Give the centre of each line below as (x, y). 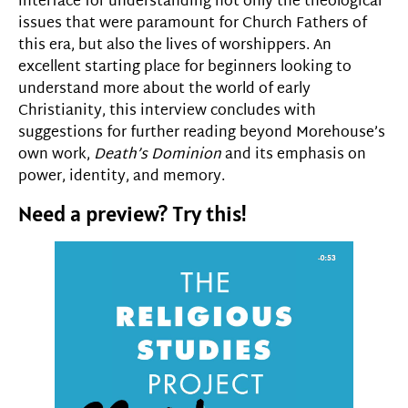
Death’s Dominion (158, 155)
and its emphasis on (294, 155)
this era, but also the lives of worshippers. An (175, 46)
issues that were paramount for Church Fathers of (193, 24)
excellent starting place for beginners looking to (185, 67)
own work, (56, 155)
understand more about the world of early (164, 89)
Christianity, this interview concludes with (167, 111)
